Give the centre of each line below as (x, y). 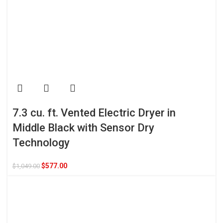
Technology (41, 143)
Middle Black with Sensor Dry (84, 128)
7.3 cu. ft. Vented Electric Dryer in (94, 113)
